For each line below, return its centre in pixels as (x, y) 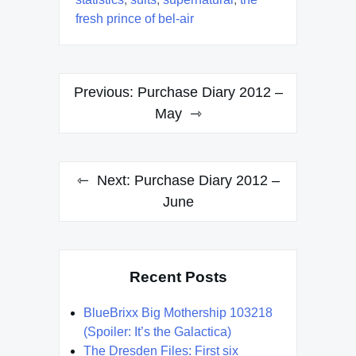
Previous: (103, 92)
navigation (106, 115)
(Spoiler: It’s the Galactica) (157, 331)
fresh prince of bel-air (135, 19)
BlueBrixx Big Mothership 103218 (178, 312)
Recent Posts (178, 277)
